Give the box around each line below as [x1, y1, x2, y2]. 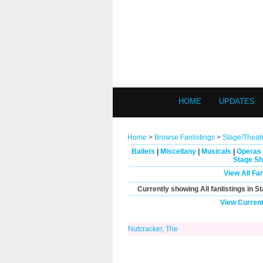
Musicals [201, 147, 231, 156]
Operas [237, 147, 261, 156]
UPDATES [219, 97, 255, 106]
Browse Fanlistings [154, 133, 215, 141]
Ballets [131, 147, 155, 156]
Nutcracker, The [128, 225, 178, 233]
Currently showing [137, 185, 200, 193]
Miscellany [160, 147, 196, 156]
